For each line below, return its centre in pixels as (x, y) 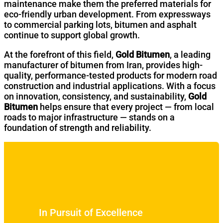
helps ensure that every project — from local (126, 107)
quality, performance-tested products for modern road (111, 75)
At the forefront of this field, (60, 54)
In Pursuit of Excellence (91, 212)
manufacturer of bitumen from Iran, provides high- (103, 65)
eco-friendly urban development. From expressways (107, 14)
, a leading (190, 54)
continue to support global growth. (72, 35)
